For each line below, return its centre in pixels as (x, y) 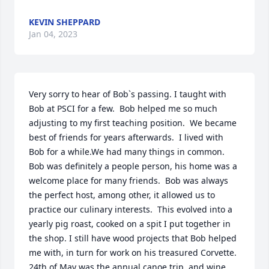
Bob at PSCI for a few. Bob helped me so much (123, 108)
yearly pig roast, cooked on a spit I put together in (130, 224)
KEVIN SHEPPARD (65, 22)
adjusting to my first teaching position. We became (133, 123)
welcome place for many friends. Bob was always (128, 180)
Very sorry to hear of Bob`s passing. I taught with (128, 94)
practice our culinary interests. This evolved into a (131, 209)
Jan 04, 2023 (53, 34)
